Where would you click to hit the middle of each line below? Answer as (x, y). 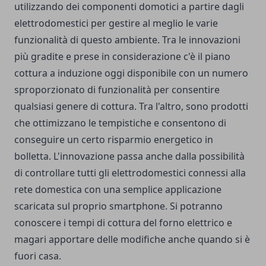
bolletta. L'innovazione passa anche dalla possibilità (129, 156)
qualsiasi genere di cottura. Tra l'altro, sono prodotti (131, 106)
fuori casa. (38, 256)
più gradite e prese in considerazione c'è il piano (122, 56)
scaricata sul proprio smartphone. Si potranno (118, 206)
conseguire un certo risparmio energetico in (114, 139)
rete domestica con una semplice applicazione (118, 189)
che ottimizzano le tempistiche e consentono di (120, 123)
